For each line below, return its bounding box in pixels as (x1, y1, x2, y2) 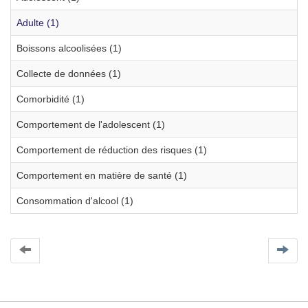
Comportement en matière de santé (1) (16, 170, 187, 181)
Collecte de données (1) (16, 68, 121, 79)
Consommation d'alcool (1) (16, 195, 133, 206)
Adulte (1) (16, 17, 59, 28)
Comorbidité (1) (16, 93, 85, 104)
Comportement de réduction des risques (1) (16, 144, 207, 155)
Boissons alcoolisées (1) (16, 43, 122, 54)
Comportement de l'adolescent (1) (16, 119, 165, 130)
